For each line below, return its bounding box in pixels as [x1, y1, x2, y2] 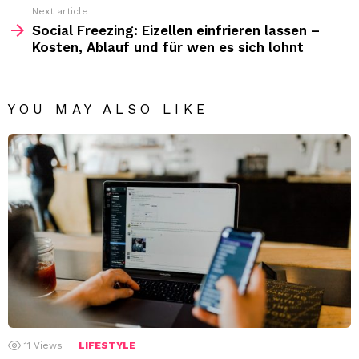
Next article [32, 6, 88, 18]
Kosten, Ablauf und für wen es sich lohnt [32, 39, 304, 56]
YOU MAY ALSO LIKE [8, 101, 209, 118]
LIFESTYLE [79, 339, 135, 351]
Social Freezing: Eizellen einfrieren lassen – [32, 22, 320, 39]
